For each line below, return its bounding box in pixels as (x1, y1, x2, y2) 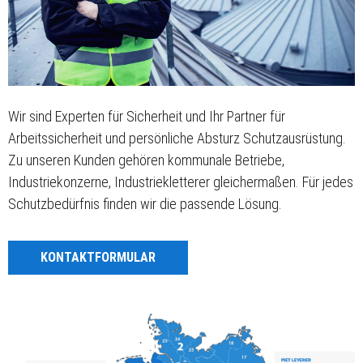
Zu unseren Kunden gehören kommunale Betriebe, (8, 152, 284, 169)
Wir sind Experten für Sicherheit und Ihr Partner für (8, 108, 285, 126)
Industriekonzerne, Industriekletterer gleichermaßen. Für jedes (8, 173, 353, 191)
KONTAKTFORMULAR (41, 250, 156, 266)
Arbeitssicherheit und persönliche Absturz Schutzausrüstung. (8, 130, 346, 147)
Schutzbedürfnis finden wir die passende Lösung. (8, 195, 282, 213)
